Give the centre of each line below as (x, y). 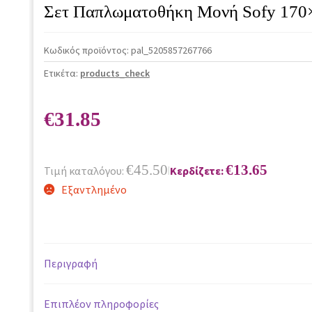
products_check (115, 73)
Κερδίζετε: (197, 170)
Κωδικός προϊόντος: (87, 50)
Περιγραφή (70, 264)
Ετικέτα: (62, 73)
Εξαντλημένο (94, 189)
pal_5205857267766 (171, 50)
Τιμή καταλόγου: (85, 170)
